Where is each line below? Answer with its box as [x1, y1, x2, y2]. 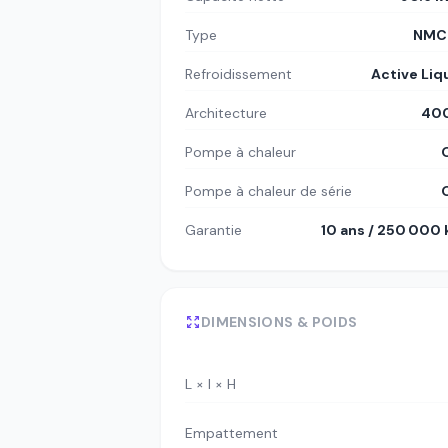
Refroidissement [185, 65, 292, 83]
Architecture [185, 104, 267, 122]
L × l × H [185, 374, 236, 393]
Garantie [185, 221, 242, 239]
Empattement [185, 423, 278, 442]
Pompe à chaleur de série [185, 182, 352, 200]
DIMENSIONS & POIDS [201, 313, 358, 331]
